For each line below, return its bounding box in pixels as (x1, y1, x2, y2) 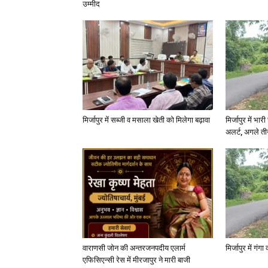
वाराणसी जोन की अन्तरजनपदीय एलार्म (83, 243, 185, 252)
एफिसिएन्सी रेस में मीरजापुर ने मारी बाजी (83, 255, 190, 264)
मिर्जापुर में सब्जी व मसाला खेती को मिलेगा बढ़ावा (83, 115, 210, 124)
